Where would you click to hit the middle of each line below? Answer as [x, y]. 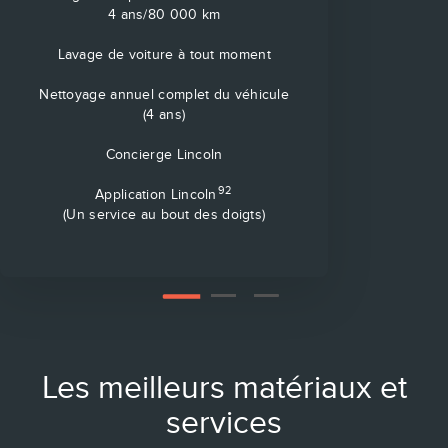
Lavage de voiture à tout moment [164, 54]
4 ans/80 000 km [164, 14]
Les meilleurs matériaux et [224, 387]
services [224, 422]
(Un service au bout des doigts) [164, 214]
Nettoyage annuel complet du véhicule [164, 94]
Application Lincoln [156, 194]
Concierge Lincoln [164, 154]
